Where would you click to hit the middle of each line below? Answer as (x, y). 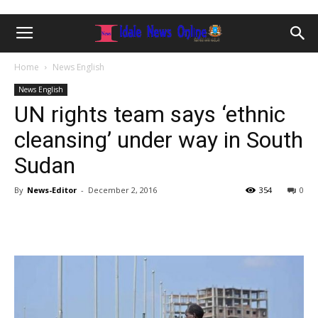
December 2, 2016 (122, 190)
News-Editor (52, 190)
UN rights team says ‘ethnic (150, 114)
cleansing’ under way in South (159, 140)
